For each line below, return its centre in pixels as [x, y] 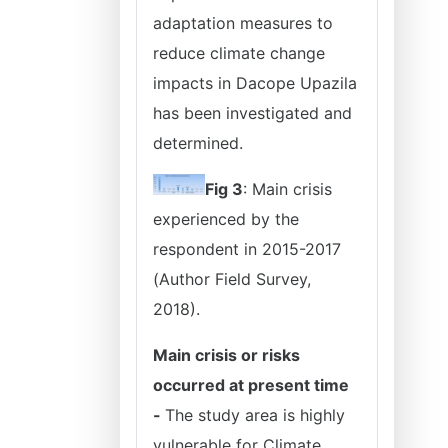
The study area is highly [255, 415]
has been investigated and [252, 113]
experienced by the [226, 219]
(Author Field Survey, [232, 279]
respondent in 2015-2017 [247, 249]
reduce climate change [239, 53]
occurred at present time [251, 385]
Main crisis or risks [226, 355]
